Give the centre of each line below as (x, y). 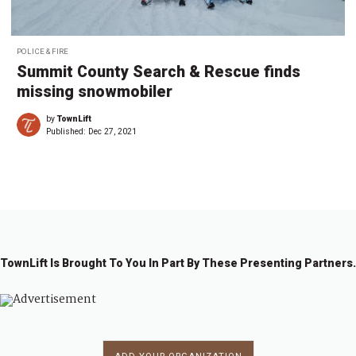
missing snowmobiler (95, 92)
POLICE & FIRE (43, 52)
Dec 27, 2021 (112, 132)
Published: (67, 132)
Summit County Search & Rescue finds (159, 72)
